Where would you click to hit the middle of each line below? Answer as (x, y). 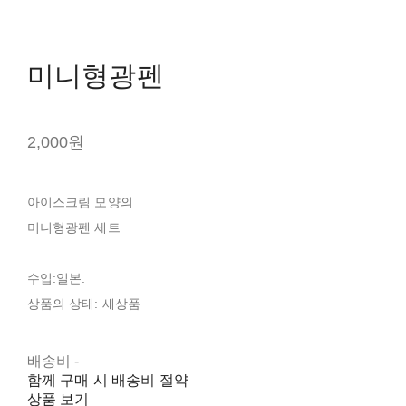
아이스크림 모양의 (80, 202)
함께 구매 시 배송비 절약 (107, 380)
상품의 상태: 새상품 (84, 303)
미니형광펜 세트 (73, 227)
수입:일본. (56, 278)
